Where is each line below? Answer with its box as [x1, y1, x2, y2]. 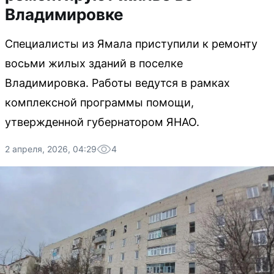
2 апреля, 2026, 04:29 [5, 144, 97, 154]
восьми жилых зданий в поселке [5, 57, 183, 70]
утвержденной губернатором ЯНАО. [5, 116, 199, 128]
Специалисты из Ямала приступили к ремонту [5, 37, 257, 50]
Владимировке [5, 5, 124, 24]
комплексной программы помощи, [5, 96, 194, 109]
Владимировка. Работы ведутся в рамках [5, 76, 230, 89]
